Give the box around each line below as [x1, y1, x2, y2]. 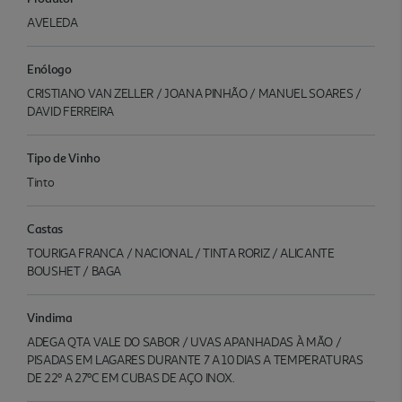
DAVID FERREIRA [27, 103, 115, 119]
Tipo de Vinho [27, 149, 100, 165]
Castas [27, 220, 63, 236]
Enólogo [27, 60, 72, 76]
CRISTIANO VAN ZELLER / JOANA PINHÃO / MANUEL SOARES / [27, 85, 362, 101]
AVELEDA [27, 14, 78, 31]
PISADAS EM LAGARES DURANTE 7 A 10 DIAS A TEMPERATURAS [27, 352, 363, 368]
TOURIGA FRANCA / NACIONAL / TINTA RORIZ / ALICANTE [27, 245, 335, 261]
